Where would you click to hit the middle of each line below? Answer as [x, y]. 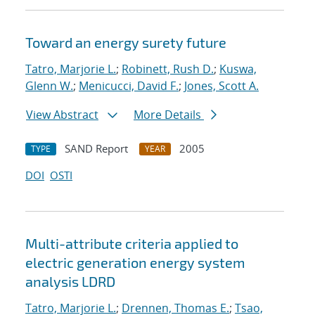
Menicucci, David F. [129, 86]
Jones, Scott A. [221, 86]
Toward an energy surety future [126, 43]
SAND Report [96, 149]
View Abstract [62, 115]
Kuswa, [238, 69]
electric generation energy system [135, 263]
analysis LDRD [70, 282]
